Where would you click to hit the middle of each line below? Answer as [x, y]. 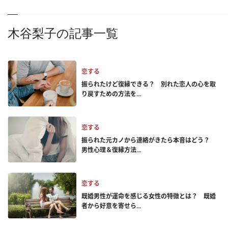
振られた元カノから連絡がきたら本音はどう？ [149, 140]
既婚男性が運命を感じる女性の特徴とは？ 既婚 [149, 196]
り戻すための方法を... [111, 94]
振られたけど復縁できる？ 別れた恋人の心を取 [149, 84]
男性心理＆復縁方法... [111, 150]
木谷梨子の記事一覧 [63, 33]
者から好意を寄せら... [111, 206]
